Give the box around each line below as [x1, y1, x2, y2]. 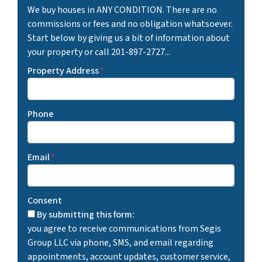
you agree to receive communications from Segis [27, 222, 221, 235]
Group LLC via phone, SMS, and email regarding [27, 236, 213, 249]
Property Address [27, 64, 99, 77]
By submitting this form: [37, 208, 135, 221]
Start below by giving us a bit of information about [27, 31, 230, 44]
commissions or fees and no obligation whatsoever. [27, 17, 233, 30]
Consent [27, 194, 62, 207]
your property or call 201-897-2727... [27, 45, 170, 58]
